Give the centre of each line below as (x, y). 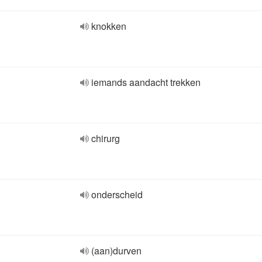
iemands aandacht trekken (146, 82)
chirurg (106, 138)
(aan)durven (116, 251)
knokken (109, 26)
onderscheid (117, 194)
